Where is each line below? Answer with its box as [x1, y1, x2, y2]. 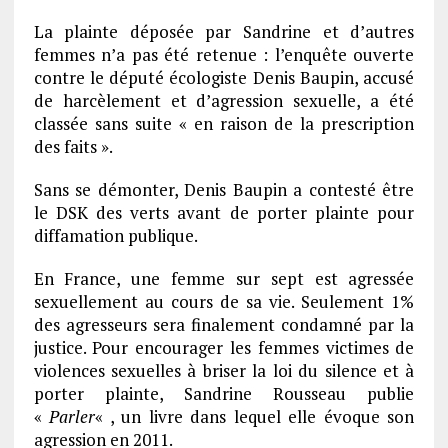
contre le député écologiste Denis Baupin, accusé [33, 66, 415, 90]
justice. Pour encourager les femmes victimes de [33, 336, 415, 360]
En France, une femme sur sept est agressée [33, 267, 415, 291]
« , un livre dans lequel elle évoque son [95, 405, 415, 429]
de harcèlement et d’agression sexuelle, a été [33, 89, 415, 113]
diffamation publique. [33, 224, 198, 248]
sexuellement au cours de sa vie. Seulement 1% [33, 290, 415, 314]
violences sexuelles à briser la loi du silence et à [33, 359, 415, 383]
